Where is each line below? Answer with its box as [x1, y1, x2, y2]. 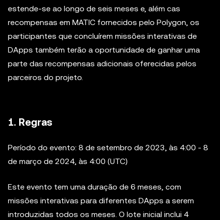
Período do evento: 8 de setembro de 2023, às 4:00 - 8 [8, 143, 208, 152]
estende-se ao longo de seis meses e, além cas [8, 4, 180, 13]
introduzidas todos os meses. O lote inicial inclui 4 [8, 210, 189, 219]
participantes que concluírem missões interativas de [8, 31, 197, 41]
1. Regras [8, 116, 53, 128]
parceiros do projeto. [8, 73, 83, 82]
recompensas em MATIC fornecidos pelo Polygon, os [8, 18, 199, 27]
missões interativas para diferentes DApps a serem [8, 196, 194, 205]
